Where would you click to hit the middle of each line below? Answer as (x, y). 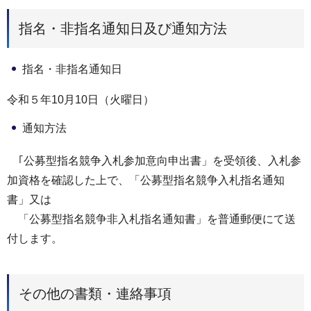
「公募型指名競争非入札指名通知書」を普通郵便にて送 (151, 219)
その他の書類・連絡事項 (95, 293)
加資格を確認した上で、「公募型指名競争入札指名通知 (146, 180)
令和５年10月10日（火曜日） (81, 100)
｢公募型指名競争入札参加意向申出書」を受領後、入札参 (154, 161)
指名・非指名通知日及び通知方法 (123, 28)
